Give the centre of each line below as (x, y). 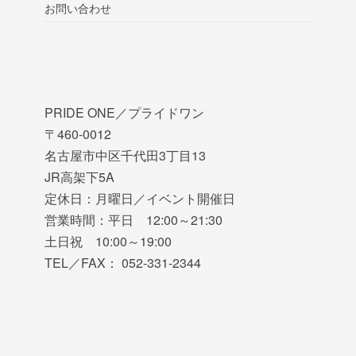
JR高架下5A (79, 177)
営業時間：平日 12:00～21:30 (133, 220)
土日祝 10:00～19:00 (108, 242)
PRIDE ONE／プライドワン (124, 113)
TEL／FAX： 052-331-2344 (123, 263)
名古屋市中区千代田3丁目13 (125, 156)
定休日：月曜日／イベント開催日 (140, 199)
